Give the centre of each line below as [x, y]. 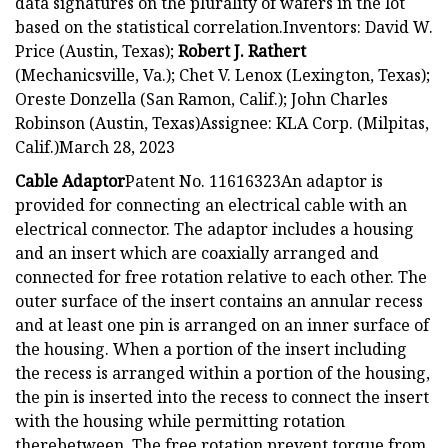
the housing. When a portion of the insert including [211, 348]
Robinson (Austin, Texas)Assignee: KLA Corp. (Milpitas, [222, 122]
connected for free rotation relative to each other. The [221, 276]
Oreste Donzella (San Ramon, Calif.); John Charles [201, 98]
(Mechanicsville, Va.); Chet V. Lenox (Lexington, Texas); [222, 74]
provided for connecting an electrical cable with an [211, 204]
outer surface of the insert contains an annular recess [219, 300]
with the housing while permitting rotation [180, 420]
